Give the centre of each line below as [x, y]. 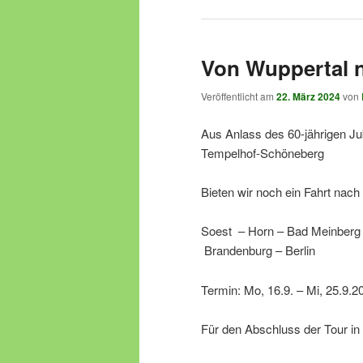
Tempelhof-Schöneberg [263, 152]
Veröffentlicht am [239, 96]
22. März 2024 [308, 97]
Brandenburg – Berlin [258, 250]
